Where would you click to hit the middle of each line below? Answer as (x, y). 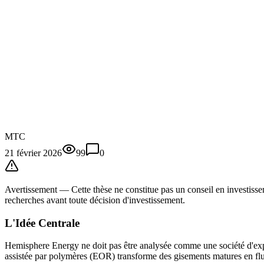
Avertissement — (38, 189)
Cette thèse (92, 189)
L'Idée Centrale (42, 223)
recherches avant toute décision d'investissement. (95, 200)
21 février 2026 (33, 153)
